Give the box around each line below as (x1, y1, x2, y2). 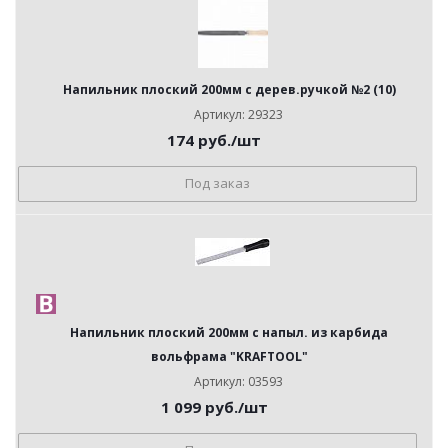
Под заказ (185, 173, 250, 192)
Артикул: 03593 (194, 373, 283, 390)
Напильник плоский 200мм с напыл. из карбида (70, 324, 388, 341)
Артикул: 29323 (194, 106, 283, 123)
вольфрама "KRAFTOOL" (150, 348, 308, 365)
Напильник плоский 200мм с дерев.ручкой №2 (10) (62, 81, 396, 98)
